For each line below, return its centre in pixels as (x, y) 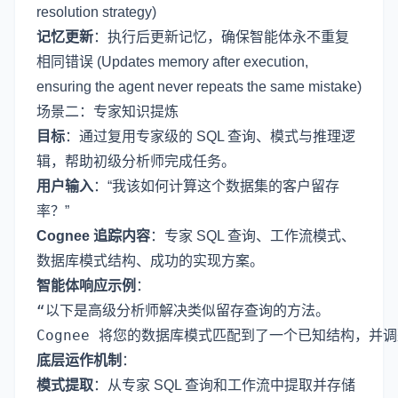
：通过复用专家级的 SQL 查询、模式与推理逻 (210, 136)
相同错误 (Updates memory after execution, (172, 61)
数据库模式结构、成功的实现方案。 (150, 260)
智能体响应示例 (86, 285)
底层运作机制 (79, 360)
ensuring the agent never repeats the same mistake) (199, 86)
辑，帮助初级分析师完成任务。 (136, 161)
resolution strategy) (96, 12)
